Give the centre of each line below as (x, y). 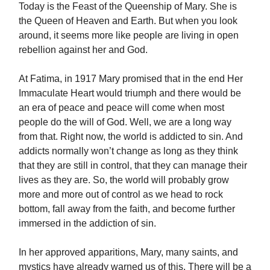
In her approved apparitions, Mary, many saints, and (128, 253)
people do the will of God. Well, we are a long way (125, 122)
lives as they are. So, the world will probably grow (124, 180)
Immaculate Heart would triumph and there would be (130, 93)
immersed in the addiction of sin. (87, 224)
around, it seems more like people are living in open (129, 36)
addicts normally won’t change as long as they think (128, 151)
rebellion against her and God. (83, 50)
